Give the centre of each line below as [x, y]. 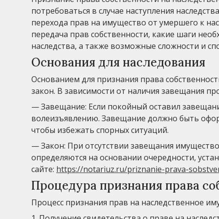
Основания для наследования [118, 63]
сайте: [44, 169]
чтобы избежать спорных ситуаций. [100, 130]
